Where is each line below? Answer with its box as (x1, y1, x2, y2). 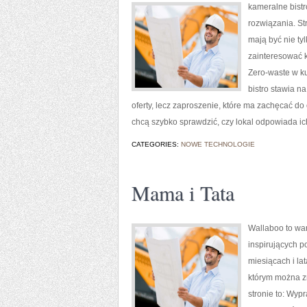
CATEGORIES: (132, 140, 181, 148)
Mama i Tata (132, 179, 234, 206)
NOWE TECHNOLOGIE (181, 140, 255, 148)
